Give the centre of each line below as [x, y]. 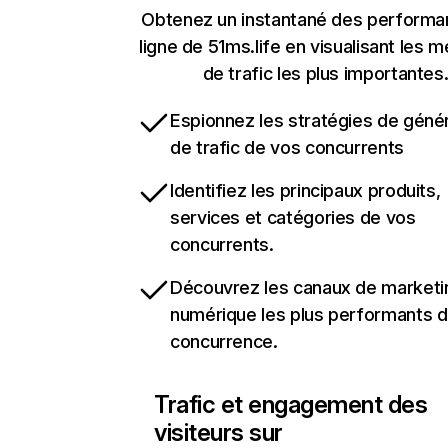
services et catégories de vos [293, 217]
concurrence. [224, 341]
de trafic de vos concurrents [287, 147]
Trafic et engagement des [291, 404]
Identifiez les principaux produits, [305, 190]
